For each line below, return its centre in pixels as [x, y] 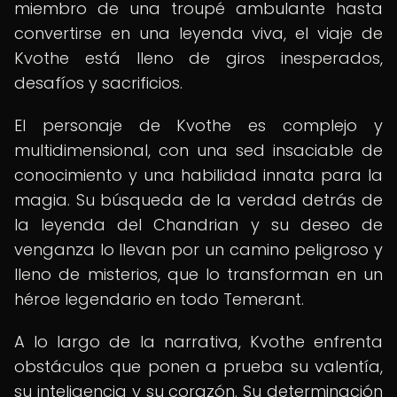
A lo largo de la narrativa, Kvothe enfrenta [198, 342]
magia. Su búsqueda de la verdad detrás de [198, 200]
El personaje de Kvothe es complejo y [198, 125]
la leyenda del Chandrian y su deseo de [198, 225]
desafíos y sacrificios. [98, 83]
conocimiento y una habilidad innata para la [198, 175]
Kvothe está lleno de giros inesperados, [198, 58]
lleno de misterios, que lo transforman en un [198, 274]
